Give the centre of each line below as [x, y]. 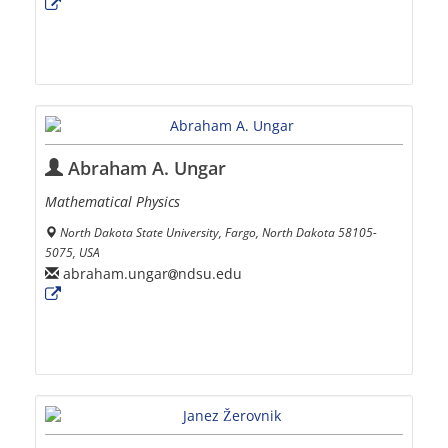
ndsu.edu [210, 273]
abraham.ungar [113, 273]
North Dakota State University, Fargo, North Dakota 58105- [218, 232]
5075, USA [72, 252]
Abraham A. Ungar [144, 168]
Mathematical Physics [112, 202]
